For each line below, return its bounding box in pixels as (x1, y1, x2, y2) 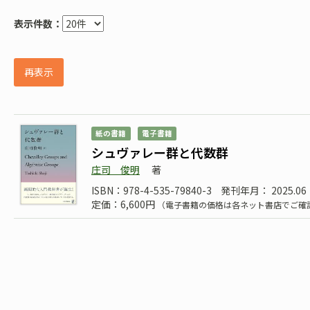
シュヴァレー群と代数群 (91, 143, 228, 161)
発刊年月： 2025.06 (221, 183, 307, 197)
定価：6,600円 (91, 197, 157, 211)
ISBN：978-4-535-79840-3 (91, 183, 212, 197)
